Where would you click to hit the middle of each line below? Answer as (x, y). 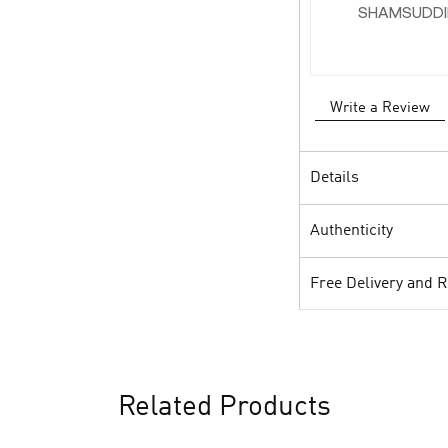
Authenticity (351, 230)
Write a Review (379, 108)
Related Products (224, 407)
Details (334, 177)
